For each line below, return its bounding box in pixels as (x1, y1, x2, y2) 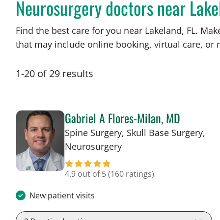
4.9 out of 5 (65, 168, 108, 180)
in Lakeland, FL (121, 140, 182, 152)
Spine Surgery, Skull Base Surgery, (65, 127, 205, 139)
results (62, 67, 93, 81)
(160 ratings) (108, 168, 154, 180)
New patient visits (29, 190, 95, 201)
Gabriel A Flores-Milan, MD (65, 109, 180, 127)
